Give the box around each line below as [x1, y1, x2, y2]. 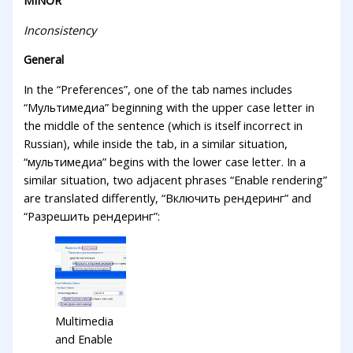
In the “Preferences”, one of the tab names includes [24, 80, 293, 97]
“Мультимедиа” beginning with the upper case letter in [24, 98, 315, 115]
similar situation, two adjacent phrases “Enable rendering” [24, 171, 328, 188]
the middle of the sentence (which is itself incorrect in [24, 117, 303, 133]
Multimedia [55, 313, 114, 329]
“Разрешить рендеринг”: [24, 207, 161, 224]
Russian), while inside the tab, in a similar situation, [24, 135, 288, 151]
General [24, 51, 65, 68]
